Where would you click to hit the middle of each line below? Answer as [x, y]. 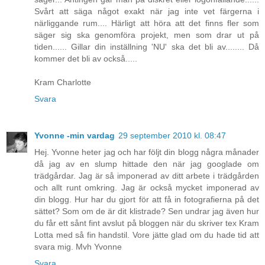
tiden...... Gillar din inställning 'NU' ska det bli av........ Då [147, 47]
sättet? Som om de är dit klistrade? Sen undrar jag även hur [147, 211]
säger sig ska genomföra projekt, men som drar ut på [147, 35]
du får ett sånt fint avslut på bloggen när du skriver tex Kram [147, 223]
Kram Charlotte [63, 83]
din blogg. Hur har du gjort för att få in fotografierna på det [147, 200]
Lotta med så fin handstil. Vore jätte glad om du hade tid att [147, 235]
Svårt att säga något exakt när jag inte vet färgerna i [147, 12]
